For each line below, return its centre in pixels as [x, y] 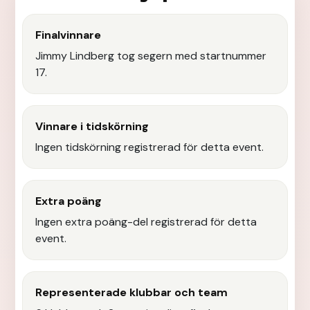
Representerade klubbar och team [131, 292]
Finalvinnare [68, 35]
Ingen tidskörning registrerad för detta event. [149, 147]
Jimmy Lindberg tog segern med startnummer [151, 56]
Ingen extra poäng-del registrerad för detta [146, 222]
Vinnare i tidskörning [92, 126]
